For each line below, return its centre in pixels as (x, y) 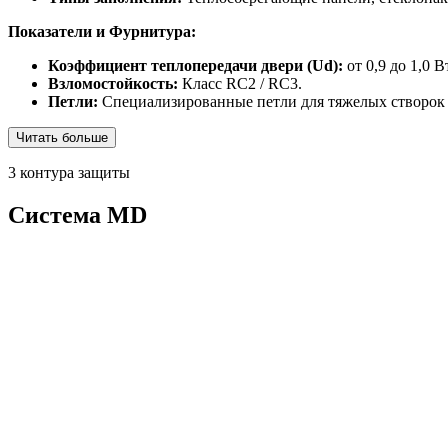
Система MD (77, 215)
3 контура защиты (69, 173)
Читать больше (62, 138)
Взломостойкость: (113, 84)
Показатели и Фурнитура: (102, 32)
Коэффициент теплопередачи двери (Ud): (195, 66)
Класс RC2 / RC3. (240, 84)
